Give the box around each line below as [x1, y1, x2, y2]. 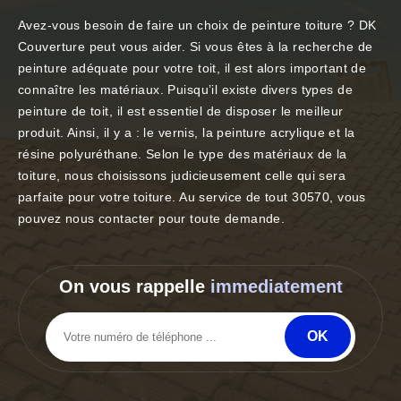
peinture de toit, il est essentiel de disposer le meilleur [18, 104, 344, 119]
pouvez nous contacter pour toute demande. [18, 211, 286, 226]
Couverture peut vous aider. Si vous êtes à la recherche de [18, 39, 373, 55]
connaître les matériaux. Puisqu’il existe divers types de [18, 82, 353, 98]
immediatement [209, 277, 343, 297]
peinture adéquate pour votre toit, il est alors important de [18, 61, 367, 76]
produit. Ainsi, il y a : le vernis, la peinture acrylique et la [18, 125, 355, 141]
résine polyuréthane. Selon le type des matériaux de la [18, 147, 347, 162]
